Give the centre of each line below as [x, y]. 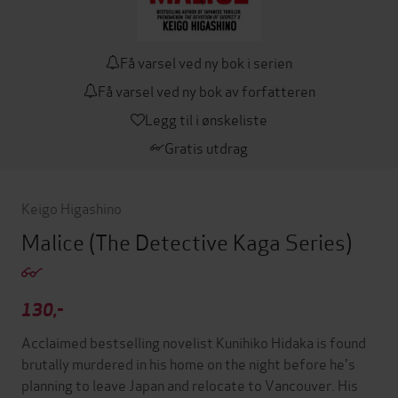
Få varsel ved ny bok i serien [206, 62]
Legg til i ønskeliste [206, 119]
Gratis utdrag [206, 147]
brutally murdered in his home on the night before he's [188, 363]
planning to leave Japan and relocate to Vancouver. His [190, 385]
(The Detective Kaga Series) [220, 242]
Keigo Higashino [72, 208]
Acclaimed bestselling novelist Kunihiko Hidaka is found [194, 342]
